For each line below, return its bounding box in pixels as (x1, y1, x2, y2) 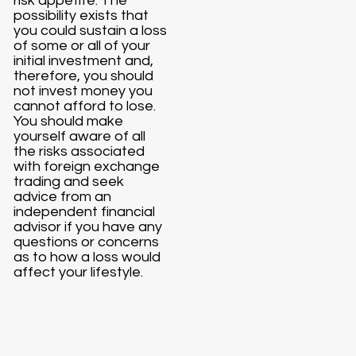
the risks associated (14, 143, 145, 159)
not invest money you (14, 83, 153, 99)
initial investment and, (14, 52, 154, 68)
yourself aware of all (14, 128, 146, 144)
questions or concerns (14, 234, 160, 250)
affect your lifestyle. (14, 264, 144, 280)
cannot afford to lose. (14, 98, 157, 114)
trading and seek (14, 173, 125, 189)
